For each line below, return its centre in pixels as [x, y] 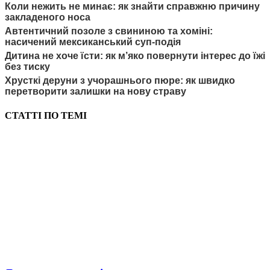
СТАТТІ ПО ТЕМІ [46, 115]
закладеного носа [48, 17]
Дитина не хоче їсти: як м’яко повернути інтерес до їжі [135, 56]
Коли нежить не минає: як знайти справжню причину [132, 7]
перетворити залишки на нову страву [96, 92]
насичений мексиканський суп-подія [93, 42]
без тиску [27, 67]
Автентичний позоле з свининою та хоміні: [109, 31]
